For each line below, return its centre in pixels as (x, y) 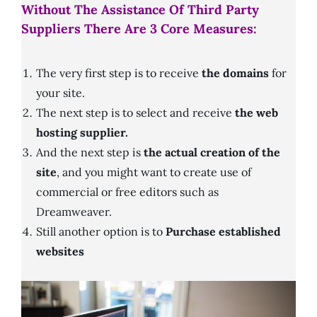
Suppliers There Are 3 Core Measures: (139, 29)
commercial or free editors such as (127, 192)
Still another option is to (101, 232)
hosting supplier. (82, 133)
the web (257, 113)
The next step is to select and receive (136, 113)
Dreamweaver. (74, 212)
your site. (60, 93)
